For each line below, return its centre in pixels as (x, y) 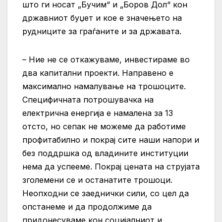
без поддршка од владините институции (105, 153)
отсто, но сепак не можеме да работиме (104, 126)
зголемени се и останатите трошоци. (97, 180)
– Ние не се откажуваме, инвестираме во (106, 59)
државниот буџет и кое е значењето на (102, 18)
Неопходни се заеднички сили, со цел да (106, 193)
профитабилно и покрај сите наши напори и (111, 139)
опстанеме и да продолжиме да (87, 206)
